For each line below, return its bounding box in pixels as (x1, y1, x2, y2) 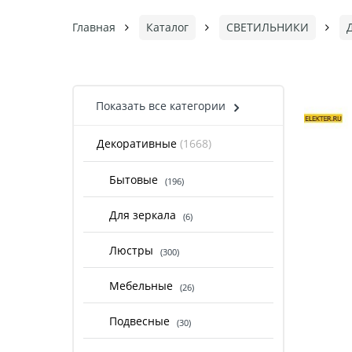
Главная (72, 20, 115, 35)
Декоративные (97, 136, 180, 152)
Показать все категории (96, 98, 225, 114)
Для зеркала (109, 207, 179, 222)
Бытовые (109, 171, 161, 187)
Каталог (146, 20, 189, 35)
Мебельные (109, 277, 176, 293)
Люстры (109, 242, 156, 258)
